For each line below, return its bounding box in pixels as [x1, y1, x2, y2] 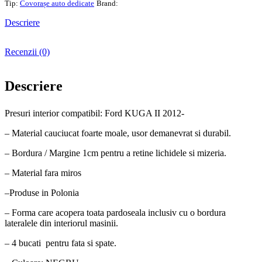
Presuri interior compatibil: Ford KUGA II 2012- [5, 108, 184, 119]
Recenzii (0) [5, 47, 50, 57]
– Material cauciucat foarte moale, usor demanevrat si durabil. [5, 128, 231, 139]
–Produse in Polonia [5, 188, 79, 198]
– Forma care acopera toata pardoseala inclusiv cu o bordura [5, 208, 226, 218]
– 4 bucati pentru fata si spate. [5, 238, 116, 249]
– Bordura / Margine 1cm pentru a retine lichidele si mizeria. [5, 148, 226, 158]
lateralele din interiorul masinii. [5, 218, 118, 229]
